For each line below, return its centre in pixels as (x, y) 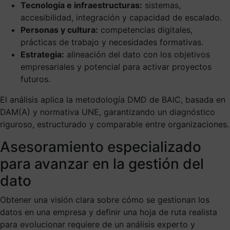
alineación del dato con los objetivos (137, 54)
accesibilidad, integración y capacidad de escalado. (121, 17)
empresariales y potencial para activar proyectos (116, 66)
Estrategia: (42, 54)
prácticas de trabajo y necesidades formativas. (112, 42)
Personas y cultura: (59, 30)
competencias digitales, (145, 30)
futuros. (35, 79)
